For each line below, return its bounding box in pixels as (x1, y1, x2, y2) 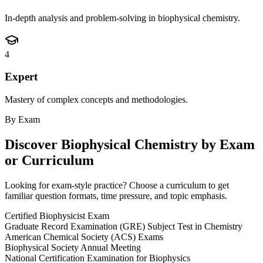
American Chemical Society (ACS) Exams (5, 231, 163, 242)
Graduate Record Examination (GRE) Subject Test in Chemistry (5, 221, 242, 231)
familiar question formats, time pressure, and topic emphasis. (5, 190, 227, 201)
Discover (5, 136, 61, 152)
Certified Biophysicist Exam (5, 210, 109, 221)
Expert (5, 70, 38, 83)
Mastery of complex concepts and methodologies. (5, 95, 188, 104)
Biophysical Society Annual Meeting (5, 242, 141, 252)
